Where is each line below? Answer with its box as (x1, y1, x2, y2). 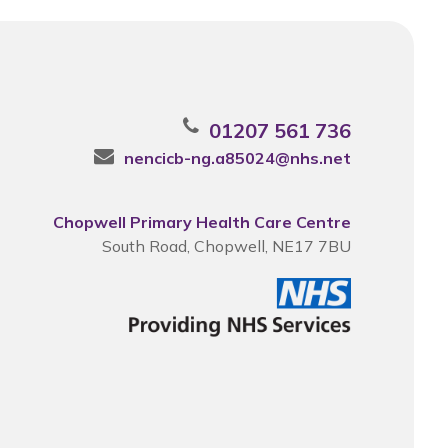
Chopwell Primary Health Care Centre (52, 212, 351, 232)
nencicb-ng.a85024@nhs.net (123, 148, 351, 168)
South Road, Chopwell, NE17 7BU (101, 236, 351, 256)
